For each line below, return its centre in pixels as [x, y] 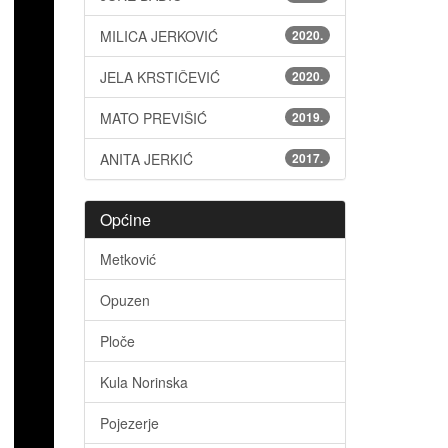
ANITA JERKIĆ [146, 159]
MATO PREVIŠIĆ [153, 118]
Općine [125, 220]
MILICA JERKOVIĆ [158, 36]
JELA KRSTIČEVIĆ [159, 77]
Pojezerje [129, 423]
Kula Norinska [143, 382]
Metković [127, 259]
